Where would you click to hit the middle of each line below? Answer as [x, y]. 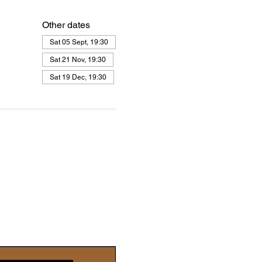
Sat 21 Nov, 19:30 [77, 60]
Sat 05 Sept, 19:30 [79, 42]
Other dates [66, 25]
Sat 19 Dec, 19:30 [78, 77]
